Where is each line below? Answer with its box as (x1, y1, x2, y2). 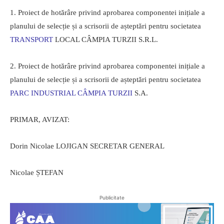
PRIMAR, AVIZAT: (10, 115, 69, 124)
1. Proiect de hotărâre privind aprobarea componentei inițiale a (10, 8, 205, 17)
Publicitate (99, 194, 124, 201)
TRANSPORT (10, 35, 53, 44)
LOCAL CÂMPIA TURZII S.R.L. (53, 35, 158, 44)
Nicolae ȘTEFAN (10, 168, 63, 177)
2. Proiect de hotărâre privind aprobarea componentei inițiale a (10, 62, 205, 70)
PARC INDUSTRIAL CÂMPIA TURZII (10, 89, 132, 97)
